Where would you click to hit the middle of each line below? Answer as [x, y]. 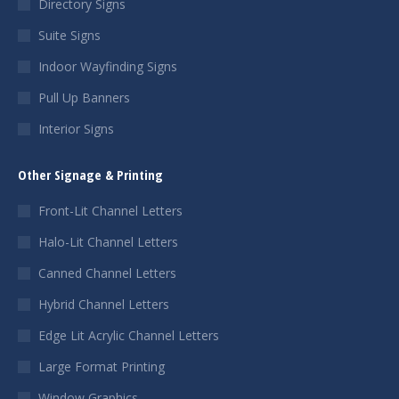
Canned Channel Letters [107, 273]
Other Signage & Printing [90, 175]
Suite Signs [69, 35]
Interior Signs [76, 129]
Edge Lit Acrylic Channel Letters [129, 335]
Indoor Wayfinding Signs [108, 66]
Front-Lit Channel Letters [110, 211]
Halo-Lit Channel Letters [108, 242]
